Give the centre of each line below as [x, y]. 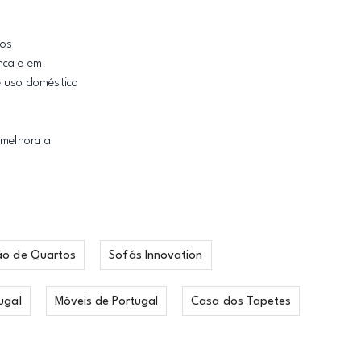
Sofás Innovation [156, 256]
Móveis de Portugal [106, 302]
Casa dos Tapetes [241, 302]
